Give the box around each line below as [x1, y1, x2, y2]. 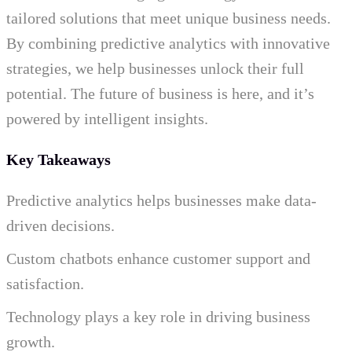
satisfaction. [6, 274, 84, 292]
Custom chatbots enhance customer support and [6, 249, 310, 267]
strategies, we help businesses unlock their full [6, 59, 304, 77]
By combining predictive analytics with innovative [6, 34, 330, 52]
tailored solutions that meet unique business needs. [6, 9, 331, 27]
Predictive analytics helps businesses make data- [6, 191, 317, 209]
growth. [6, 332, 55, 350]
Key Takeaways [6, 150, 111, 168]
